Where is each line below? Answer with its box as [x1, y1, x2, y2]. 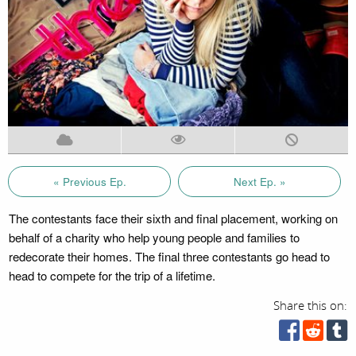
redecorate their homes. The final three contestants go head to [8, 247, 330, 265]
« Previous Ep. [52, 173, 126, 189]
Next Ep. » [233, 173, 286, 189]
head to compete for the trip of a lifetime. [8, 266, 215, 284]
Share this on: [273, 298, 348, 313]
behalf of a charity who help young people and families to [8, 228, 300, 246]
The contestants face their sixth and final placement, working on [8, 209, 338, 226]
